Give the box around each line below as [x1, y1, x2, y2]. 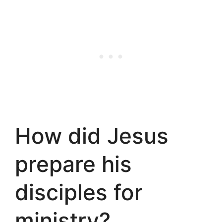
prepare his [15, 150, 132, 177]
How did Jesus [15, 122, 168, 149]
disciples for [15, 178, 143, 206]
